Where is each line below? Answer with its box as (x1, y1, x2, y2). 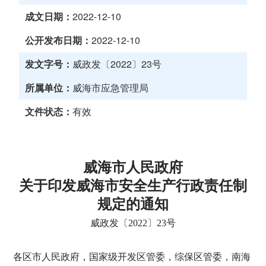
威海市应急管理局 (72, 81, 149, 94)
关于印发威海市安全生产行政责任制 (19, 178, 247, 194)
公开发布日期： (25, 33, 92, 47)
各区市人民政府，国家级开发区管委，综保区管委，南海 (13, 252, 251, 262)
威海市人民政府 (83, 160, 183, 175)
